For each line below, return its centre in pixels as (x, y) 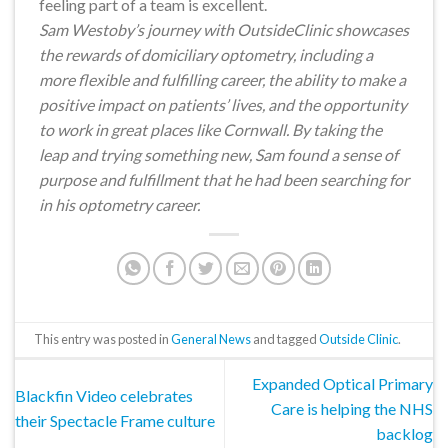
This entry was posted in (103, 339)
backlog (404, 433)
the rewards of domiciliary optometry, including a (206, 54)
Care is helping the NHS (352, 408)
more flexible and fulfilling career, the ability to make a (222, 79)
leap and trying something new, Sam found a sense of (218, 154)
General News (211, 339)
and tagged (285, 339)
